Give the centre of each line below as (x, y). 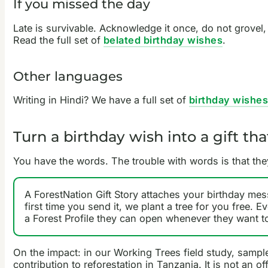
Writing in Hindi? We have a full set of (101, 100)
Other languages (68, 76)
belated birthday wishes (163, 40)
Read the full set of (58, 40)
